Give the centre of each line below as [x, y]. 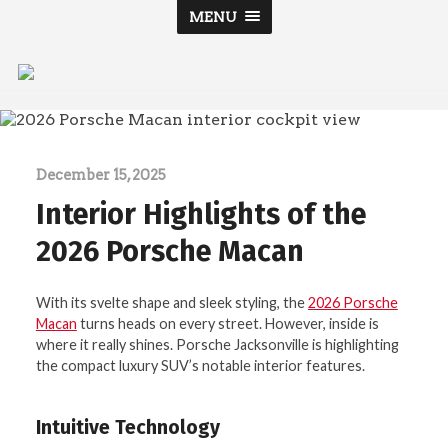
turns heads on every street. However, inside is [227, 324]
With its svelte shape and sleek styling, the [171, 303]
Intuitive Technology [127, 428]
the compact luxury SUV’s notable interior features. [200, 366]
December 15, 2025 [100, 174]
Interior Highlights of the [200, 214]
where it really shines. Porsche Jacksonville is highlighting [217, 345]
